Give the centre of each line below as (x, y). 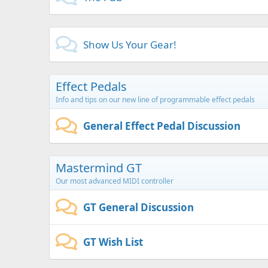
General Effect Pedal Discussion (162, 126)
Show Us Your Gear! (130, 45)
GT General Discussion (138, 207)
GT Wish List (113, 242)
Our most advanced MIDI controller (115, 181)
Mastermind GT (99, 168)
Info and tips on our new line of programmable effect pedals (155, 100)
